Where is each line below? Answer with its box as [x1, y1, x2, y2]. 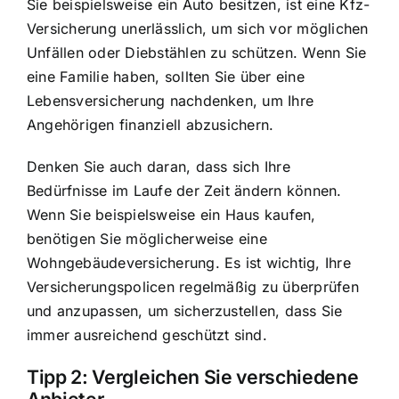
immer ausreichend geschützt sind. [27, 325, 267, 344]
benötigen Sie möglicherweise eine [27, 229, 267, 248]
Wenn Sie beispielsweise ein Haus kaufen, [27, 205, 316, 224]
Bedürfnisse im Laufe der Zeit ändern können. [27, 181, 342, 199]
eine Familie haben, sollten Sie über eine [27, 67, 305, 85]
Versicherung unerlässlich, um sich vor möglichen [27, 19, 369, 37]
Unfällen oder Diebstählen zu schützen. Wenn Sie [27, 43, 367, 61]
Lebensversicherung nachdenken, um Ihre [27, 91, 314, 110]
